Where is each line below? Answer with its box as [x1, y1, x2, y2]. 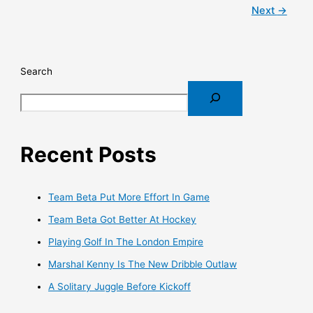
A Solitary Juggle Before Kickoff [48, 280, 191, 292]
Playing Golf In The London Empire [48, 235, 204, 247]
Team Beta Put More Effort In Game [48, 191, 210, 203]
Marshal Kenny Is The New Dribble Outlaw [48, 258, 238, 270]
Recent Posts [20, 141, 157, 167]
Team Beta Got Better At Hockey [48, 213, 197, 225]
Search [20, 65, 53, 77]
